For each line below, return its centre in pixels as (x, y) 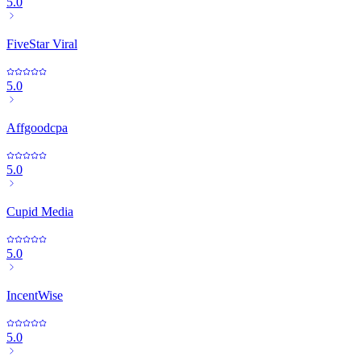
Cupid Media (40, 212)
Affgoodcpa (37, 128)
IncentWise (35, 296)
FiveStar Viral (42, 44)
